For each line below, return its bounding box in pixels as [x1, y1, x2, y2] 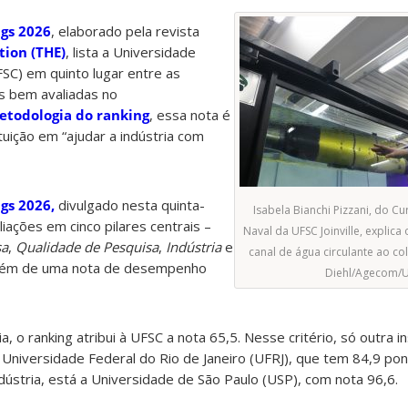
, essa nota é [149, 106, 230, 125]
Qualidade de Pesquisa [15, 238, 158, 257]
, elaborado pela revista [51, 22, 199, 41]
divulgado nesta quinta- [55, 196, 205, 215]
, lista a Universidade [66, 43, 196, 62]
